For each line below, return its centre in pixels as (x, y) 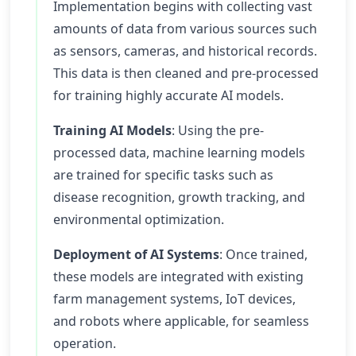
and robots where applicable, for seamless (181, 321)
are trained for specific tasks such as (163, 175)
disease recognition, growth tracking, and (179, 197)
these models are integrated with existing (178, 277)
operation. (85, 343)
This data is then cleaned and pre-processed (186, 73)
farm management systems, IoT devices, (174, 299)
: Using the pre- (218, 130)
